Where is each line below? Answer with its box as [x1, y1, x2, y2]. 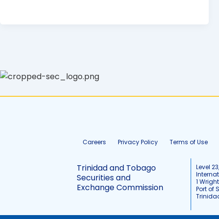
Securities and [77, 172, 131, 184]
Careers [83, 138, 106, 147]
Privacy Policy [118, 138, 158, 147]
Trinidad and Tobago [77, 162, 156, 174]
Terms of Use [170, 138, 208, 147]
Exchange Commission [77, 182, 163, 194]
